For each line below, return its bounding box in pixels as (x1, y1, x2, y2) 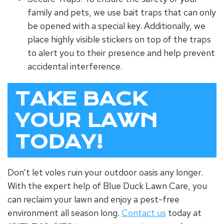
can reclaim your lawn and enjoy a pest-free (7, 193, 179, 205)
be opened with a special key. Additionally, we (27, 19, 205, 31)
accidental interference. (27, 60, 122, 72)
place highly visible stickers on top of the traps (27, 33, 211, 45)
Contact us (121, 206, 166, 218)
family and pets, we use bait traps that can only (27, 6, 216, 18)
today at (166, 206, 201, 218)
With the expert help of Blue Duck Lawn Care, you (7, 179, 207, 191)
